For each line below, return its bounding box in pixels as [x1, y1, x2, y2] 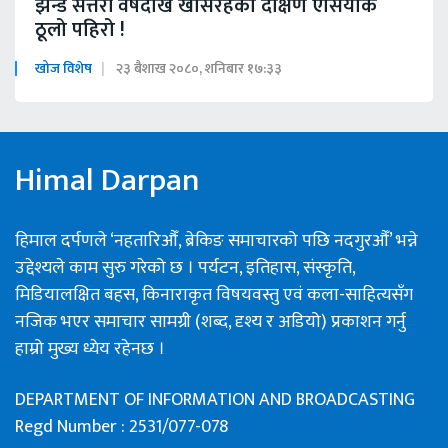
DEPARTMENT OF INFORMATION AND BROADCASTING [15, 385, 415, 416]
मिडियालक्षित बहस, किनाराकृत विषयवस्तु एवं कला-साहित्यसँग [15, 280, 413, 311]
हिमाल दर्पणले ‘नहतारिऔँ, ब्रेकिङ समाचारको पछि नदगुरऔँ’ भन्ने [15, 226, 418, 257]
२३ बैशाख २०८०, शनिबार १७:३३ [116, 57, 282, 81]
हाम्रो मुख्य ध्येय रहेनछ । [15, 334, 165, 365]
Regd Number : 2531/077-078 [15, 412, 228, 443]
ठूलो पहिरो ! [35, 13, 125, 48]
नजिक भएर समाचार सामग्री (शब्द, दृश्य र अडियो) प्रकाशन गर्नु [15, 307, 406, 338]
